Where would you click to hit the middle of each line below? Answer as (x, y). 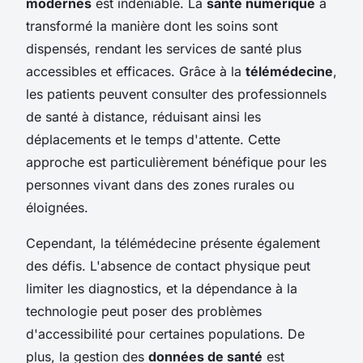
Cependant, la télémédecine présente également (173, 243)
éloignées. (57, 207)
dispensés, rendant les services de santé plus (164, 48)
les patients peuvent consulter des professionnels (176, 94)
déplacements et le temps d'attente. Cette (153, 139)
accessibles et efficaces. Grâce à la (136, 71)
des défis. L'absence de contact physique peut (168, 265)
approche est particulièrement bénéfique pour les (176, 162)
